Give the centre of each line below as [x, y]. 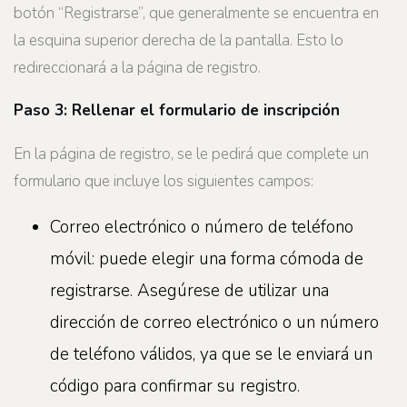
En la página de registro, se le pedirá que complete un [191, 154]
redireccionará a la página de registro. [137, 67]
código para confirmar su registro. [175, 386]
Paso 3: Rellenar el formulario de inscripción [177, 111]
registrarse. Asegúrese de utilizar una [189, 290]
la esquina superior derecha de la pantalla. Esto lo [179, 40]
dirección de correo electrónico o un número [214, 322]
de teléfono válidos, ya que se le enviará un [211, 354]
